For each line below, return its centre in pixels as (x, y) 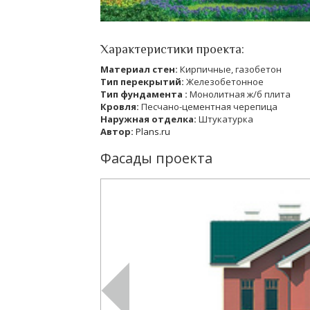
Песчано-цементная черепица (209, 107)
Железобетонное (225, 82)
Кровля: (121, 107)
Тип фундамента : (145, 94)
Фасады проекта (156, 158)
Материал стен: (140, 69)
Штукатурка (226, 119)
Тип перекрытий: (143, 82)
